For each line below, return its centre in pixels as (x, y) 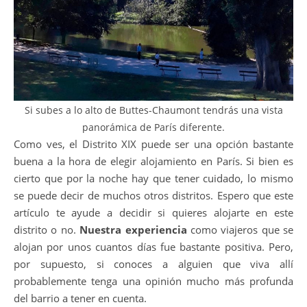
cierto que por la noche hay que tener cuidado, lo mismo (153, 178)
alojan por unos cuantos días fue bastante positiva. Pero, (153, 246)
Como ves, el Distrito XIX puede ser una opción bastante (153, 144)
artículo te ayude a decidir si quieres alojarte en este (153, 212)
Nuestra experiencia (135, 229)
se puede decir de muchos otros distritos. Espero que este (153, 195)
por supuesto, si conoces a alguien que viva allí (153, 263)
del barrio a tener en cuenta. (80, 298)
